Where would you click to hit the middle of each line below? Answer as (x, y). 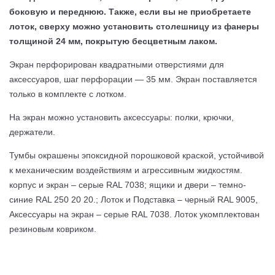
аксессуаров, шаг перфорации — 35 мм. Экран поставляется (133, 79)
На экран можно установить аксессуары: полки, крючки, (122, 117)
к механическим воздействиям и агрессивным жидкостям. (126, 170)
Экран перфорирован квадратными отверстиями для (117, 64)
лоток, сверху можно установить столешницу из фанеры (134, 26)
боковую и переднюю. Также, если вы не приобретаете (130, 11)
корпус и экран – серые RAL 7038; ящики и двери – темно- (128, 184)
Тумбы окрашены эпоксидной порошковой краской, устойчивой (137, 155)
